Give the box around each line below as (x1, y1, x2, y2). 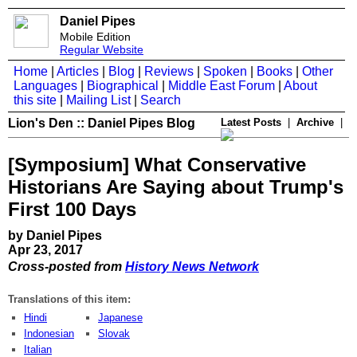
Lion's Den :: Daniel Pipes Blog (8, 116, 195, 130)
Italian (24, 343, 52, 355)
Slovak (98, 327, 130, 339)
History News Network (125, 259, 259, 273)
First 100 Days (8, 198, 136, 220)
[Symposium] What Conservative (8, 153, 306, 175)
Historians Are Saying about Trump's (8, 175, 343, 198)
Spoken (203, 65, 247, 78)
